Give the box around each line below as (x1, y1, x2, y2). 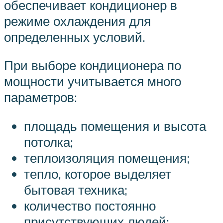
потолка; (24, 133, 73, 150)
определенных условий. (4, 28, 145, 45)
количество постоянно (24, 197, 156, 214)
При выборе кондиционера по (4, 57, 181, 74)
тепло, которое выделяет (24, 165, 171, 182)
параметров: (4, 89, 77, 106)
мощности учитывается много (4, 73, 181, 90)
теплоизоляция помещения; (24, 149, 190, 166)
